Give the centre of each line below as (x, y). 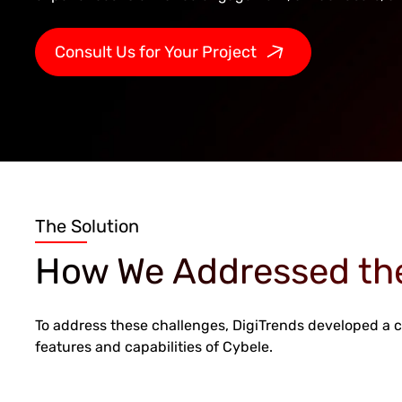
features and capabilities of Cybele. (153, 346)
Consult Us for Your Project (155, 52)
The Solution (87, 226)
